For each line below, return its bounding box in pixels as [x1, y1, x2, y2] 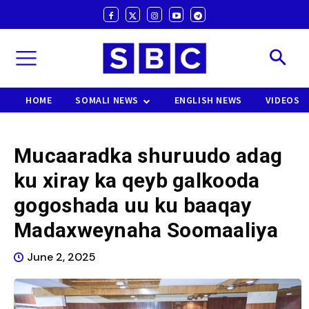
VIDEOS [265, 94, 300, 107]
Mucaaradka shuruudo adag [14, 143, 283, 168]
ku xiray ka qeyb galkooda [14, 168, 260, 193]
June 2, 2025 [27, 250, 96, 265]
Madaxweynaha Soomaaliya [14, 218, 278, 243]
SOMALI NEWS [75, 94, 139, 107]
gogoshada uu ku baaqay [14, 193, 252, 218]
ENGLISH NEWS [174, 94, 242, 107]
